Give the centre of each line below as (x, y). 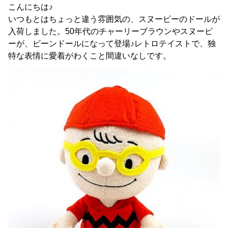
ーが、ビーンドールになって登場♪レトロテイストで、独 (112, 44)
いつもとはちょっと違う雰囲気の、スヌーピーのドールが (114, 19)
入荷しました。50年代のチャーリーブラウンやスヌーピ (110, 31)
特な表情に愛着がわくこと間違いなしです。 (90, 56)
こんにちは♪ (31, 7)
